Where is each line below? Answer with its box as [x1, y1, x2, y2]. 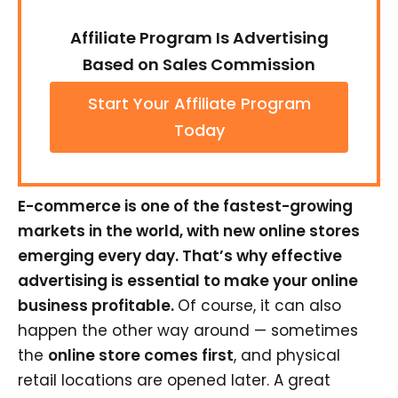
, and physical [234, 345, 340, 366]
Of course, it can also [178, 295, 341, 316]
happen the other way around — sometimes [18, 320, 358, 341]
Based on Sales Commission [83, 53, 315, 76]
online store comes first [48, 345, 234, 366]
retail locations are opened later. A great [18, 370, 330, 391]
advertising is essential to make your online [18, 270, 358, 291]
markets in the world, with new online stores [18, 220, 360, 242]
